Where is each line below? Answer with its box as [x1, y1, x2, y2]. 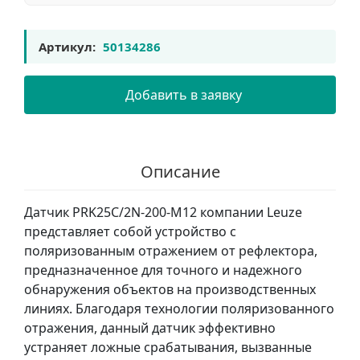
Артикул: [39, 39, 96, 55]
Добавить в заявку [125, 86, 242, 104]
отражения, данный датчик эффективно [24, 319, 276, 337]
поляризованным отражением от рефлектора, [24, 242, 317, 260]
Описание [140, 161, 220, 182]
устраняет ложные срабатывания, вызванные [24, 338, 312, 356]
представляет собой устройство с [24, 223, 236, 240]
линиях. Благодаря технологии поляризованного [24, 300, 334, 317]
